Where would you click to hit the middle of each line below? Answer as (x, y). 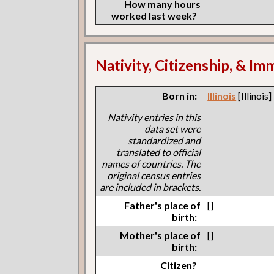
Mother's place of (161, 235)
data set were (173, 129)
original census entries (154, 176)
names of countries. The (151, 164)
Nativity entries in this (154, 117)
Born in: (180, 96)
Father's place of (163, 206)
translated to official (159, 152)
